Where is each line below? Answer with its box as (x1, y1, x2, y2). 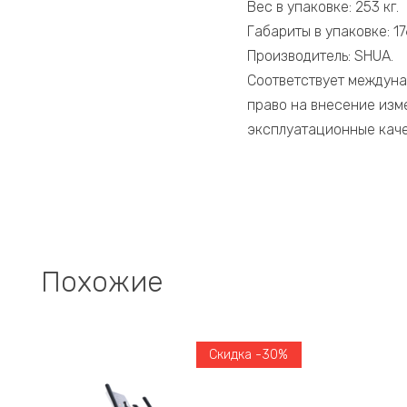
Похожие (41, 264, 163, 299)
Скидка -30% (209, 346, 289, 362)
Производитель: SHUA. (247, 47, 393, 65)
